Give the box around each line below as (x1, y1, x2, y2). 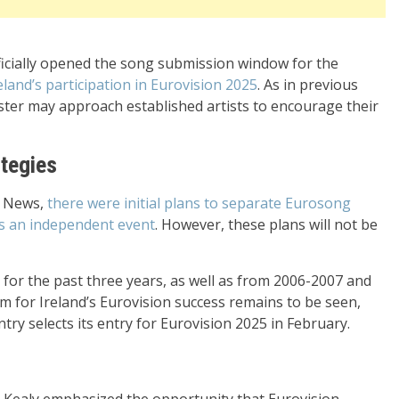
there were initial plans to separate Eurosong (47, 193, 351, 214)
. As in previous (257, 75, 358, 95)
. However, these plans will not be (155, 215, 378, 235)
